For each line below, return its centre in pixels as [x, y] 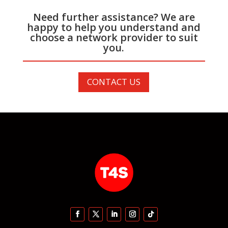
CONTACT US [114, 82]
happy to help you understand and [114, 27]
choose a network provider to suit [114, 38]
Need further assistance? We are [114, 17]
